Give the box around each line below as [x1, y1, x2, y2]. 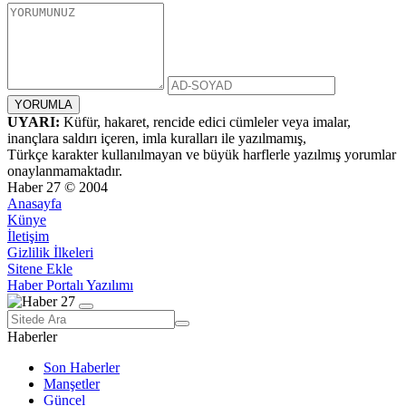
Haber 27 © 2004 [7, 179, 108, 195]
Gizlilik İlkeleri [7, 244, 93, 260]
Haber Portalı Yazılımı [7, 276, 133, 293]
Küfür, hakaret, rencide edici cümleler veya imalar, [60, 113, 351, 130]
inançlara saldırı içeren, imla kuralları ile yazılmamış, [7, 130, 306, 146]
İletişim [7, 227, 49, 244]
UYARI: [7, 113, 60, 130]
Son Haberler [43, 359, 120, 375]
